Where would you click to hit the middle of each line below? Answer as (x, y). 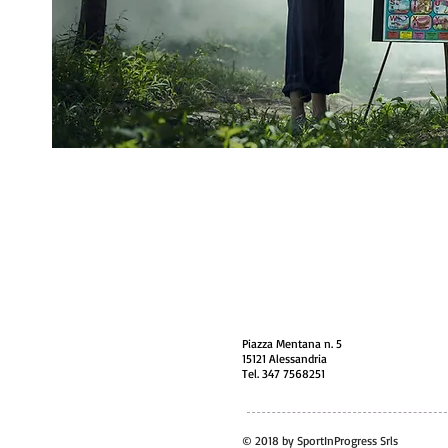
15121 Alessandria (284, 358)
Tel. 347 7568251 (283, 373)
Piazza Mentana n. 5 (292, 343)
